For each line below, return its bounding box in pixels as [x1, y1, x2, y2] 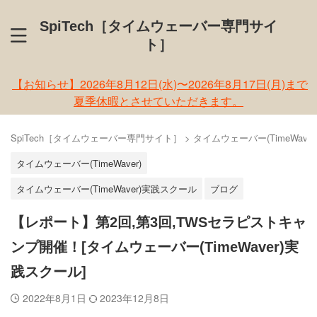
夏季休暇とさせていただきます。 [74, 93, 243, 109]
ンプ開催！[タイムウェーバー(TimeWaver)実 [11, 239, 299, 255]
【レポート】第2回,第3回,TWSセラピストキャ [11, 214, 306, 230]
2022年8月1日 [23, 291, 89, 305]
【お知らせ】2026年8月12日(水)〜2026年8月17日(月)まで [12, 76, 308, 92]
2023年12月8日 [100, 291, 169, 305]
